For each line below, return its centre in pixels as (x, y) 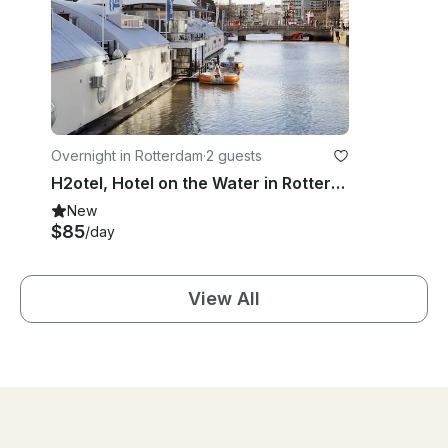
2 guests (234, 156)
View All (224, 299)
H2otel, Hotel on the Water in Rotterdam (338, 183)
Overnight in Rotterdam (127, 156)
